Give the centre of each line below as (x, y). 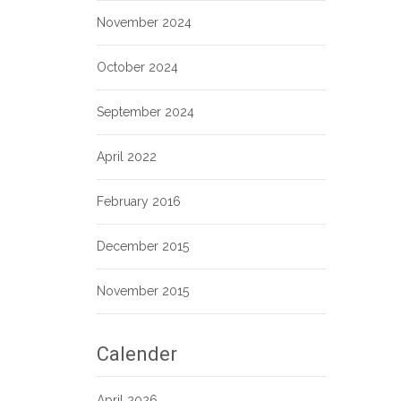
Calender (137, 354)
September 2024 (145, 112)
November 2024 (144, 22)
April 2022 (127, 157)
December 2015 (143, 246)
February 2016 (139, 201)
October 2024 (137, 67)
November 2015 (143, 291)
